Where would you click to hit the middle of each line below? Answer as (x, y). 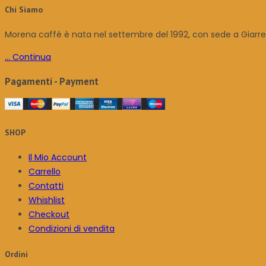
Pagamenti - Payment (52, 81)
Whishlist (47, 200)
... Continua (28, 57)
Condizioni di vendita (72, 229)
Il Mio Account (58, 158)
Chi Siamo (24, 9)
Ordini (16, 254)
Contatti (46, 186)
